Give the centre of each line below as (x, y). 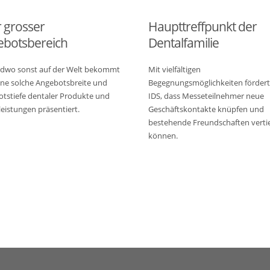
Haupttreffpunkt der (202, 27)
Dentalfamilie (184, 43)
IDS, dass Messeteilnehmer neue (206, 96)
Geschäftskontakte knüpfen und (206, 109)
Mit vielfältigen (174, 70)
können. (163, 136)
